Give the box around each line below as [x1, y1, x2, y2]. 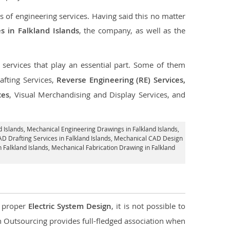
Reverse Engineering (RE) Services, [56, 74, 186, 85]
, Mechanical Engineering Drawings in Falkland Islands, [23, 125, 179, 133]
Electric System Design [28, 201, 112, 212]
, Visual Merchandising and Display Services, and [9, 89, 186, 100]
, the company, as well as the [79, 25, 185, 35]
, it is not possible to [111, 201, 186, 211]
